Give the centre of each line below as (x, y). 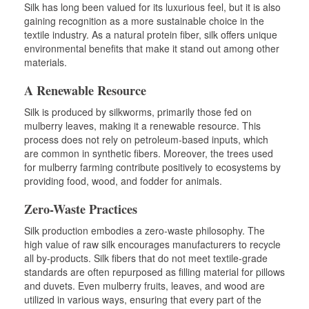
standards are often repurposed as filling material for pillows (154, 271)
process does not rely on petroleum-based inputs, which (146, 139)
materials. (46, 62)
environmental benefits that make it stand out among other (152, 48)
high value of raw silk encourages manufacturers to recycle (152, 244)
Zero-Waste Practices (81, 209)
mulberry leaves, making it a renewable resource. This (142, 125)
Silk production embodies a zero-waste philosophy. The (144, 230)
